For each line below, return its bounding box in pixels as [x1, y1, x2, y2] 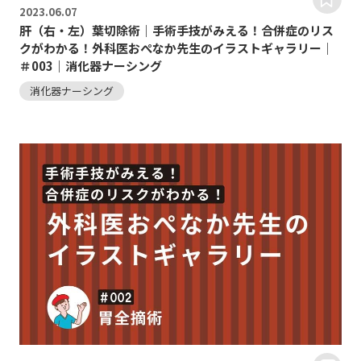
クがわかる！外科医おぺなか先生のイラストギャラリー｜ [19, 39, 334, 57]
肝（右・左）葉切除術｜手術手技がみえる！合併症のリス [19, 22, 334, 39]
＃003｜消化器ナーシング [19, 57, 162, 75]
